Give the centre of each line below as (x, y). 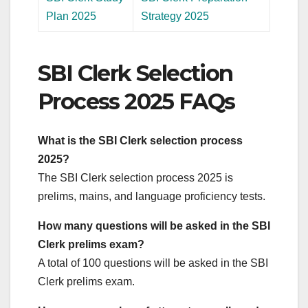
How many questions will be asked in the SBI (154, 225)
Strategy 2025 (175, 16)
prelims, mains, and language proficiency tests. (152, 196)
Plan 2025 (71, 16)
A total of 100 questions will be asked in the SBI (153, 263)
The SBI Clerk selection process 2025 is (135, 177)
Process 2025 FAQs (136, 102)
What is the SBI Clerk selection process (140, 140)
